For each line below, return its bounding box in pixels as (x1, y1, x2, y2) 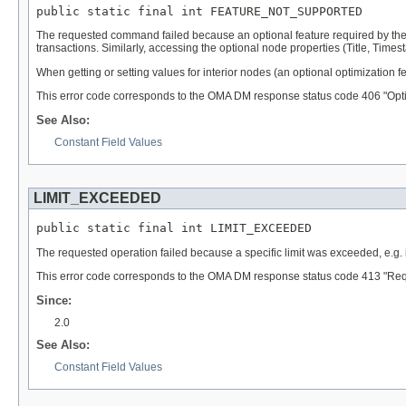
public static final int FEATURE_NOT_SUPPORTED (36, 4, 362, 18)
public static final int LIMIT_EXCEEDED (36, 220, 312, 235)
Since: (36, 294, 72, 307)
